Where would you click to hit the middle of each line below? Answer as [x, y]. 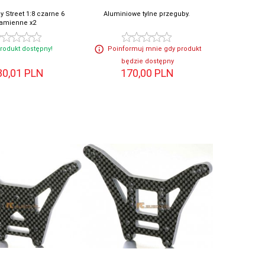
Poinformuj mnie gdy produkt [154, 49]
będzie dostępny [147, 62]
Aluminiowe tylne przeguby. [147, 14]
